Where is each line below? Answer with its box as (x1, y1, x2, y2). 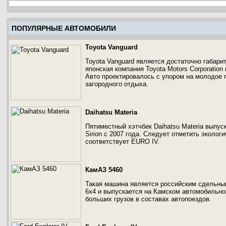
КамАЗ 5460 (85, 166, 123, 174)
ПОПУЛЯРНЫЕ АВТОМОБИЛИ (12, 24, 116, 32)
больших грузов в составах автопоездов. (85, 195, 211, 203)
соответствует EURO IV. (85, 138, 160, 145)
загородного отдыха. (85, 80, 148, 88)
